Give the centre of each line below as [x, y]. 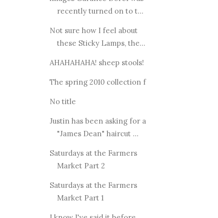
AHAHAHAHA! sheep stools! [97, 62]
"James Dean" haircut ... [98, 133]
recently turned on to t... [100, 11]
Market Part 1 [80, 198]
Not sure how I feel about [93, 30]
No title [63, 101]
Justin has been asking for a [98, 121]
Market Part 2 [81, 165]
